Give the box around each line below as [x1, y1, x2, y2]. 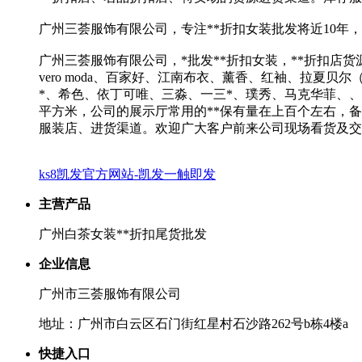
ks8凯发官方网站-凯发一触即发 [39, 167, 216, 182]
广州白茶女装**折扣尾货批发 [39, 227, 207, 242]
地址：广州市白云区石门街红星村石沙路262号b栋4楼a [39, 317, 348, 331]
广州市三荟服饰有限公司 [39, 287, 181, 301]
